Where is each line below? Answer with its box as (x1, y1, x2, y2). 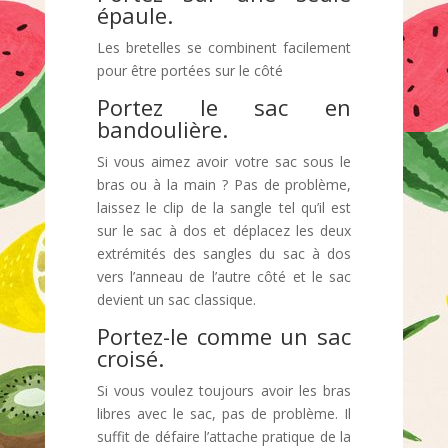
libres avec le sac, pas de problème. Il (96, 404, 352, 423)
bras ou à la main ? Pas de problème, (96, 175, 352, 194)
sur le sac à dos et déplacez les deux (96, 221, 352, 240)
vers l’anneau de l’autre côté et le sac (96, 267, 352, 286)
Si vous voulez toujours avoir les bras (96, 381, 352, 400)
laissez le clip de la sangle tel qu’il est (96, 198, 352, 217)
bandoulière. (96, 114, 228, 144)
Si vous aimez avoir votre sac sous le (96, 152, 352, 171)
